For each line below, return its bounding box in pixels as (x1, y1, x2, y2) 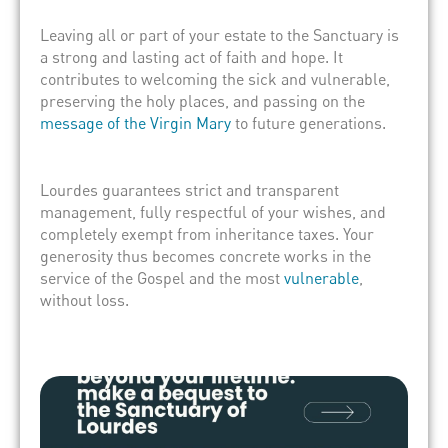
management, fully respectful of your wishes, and (40, 201, 386, 222)
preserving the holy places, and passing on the (40, 90, 365, 111)
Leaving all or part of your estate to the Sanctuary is (40, 24, 399, 45)
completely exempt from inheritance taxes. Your (40, 223, 374, 244)
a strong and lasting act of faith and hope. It (40, 46, 343, 67)
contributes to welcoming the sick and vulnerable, (40, 68, 390, 89)
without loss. (40, 289, 129, 310)
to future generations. (231, 112, 386, 133)
